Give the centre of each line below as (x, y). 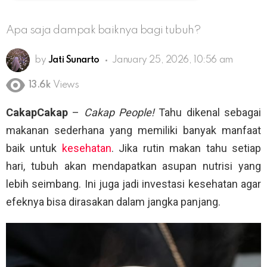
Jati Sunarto (74, 60)
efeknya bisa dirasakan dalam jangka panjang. (113, 202)
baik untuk (34, 148)
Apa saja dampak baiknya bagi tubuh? (104, 30)
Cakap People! (119, 113)
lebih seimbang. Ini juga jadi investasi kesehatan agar (133, 184)
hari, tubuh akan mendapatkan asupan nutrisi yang (133, 166)
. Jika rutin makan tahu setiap (186, 148)
